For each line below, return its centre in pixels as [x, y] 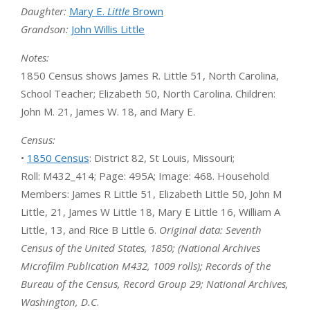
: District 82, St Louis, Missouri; [162, 157]
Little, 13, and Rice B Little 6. [90, 229]
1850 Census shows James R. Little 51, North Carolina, [150, 75]
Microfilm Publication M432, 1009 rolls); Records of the [146, 265]
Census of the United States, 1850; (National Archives [140, 247]
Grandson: [45, 29]
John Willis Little [108, 29]
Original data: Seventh [210, 229]
